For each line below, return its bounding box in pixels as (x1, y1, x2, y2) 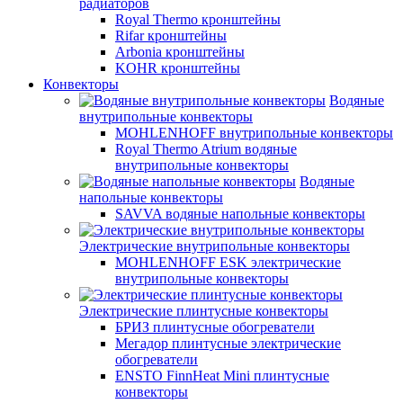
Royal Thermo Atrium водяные (115, 141, 297, 157)
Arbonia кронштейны (115, 44, 245, 59)
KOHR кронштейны (115, 60, 240, 76)
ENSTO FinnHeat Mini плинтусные (115, 368, 329, 383)
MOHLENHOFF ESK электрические (115, 255, 341, 270)
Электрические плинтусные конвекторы (79, 303, 328, 318)
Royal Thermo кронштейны (115, 12, 281, 27)
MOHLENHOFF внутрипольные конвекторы (115, 125, 393, 140)
